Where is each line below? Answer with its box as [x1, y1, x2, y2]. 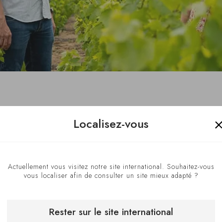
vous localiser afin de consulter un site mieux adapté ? [23, 170, 199, 180]
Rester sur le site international [49, 205, 173, 218]
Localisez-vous [73, 114, 149, 132]
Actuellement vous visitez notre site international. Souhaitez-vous [7, 161, 215, 171]
